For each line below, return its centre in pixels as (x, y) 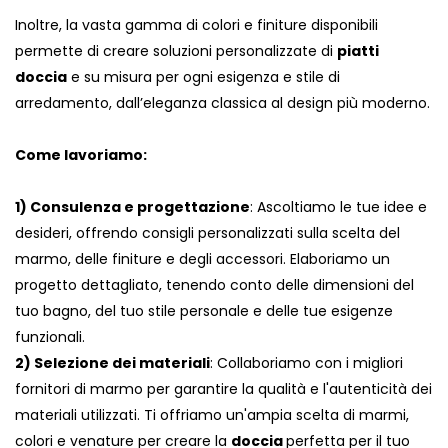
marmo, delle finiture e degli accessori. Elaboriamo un (202, 259)
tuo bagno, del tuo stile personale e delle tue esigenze (204, 311)
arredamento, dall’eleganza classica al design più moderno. (222, 103)
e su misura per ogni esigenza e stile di (203, 77)
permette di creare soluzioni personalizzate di (176, 51)
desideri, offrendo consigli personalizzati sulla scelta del (207, 233)
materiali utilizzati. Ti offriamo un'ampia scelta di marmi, (212, 415)
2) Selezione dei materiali (112, 363)
